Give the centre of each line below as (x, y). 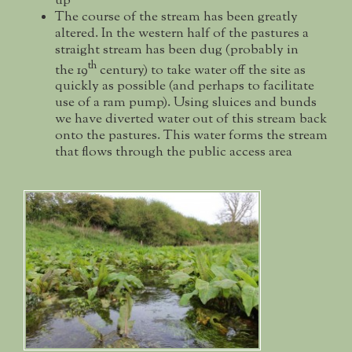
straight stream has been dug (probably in (177, 50)
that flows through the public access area (174, 153)
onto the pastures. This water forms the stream (191, 136)
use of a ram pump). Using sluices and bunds (186, 103)
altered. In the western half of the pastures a (182, 33)
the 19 (71, 70)
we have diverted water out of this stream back (191, 120)
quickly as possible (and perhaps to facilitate (185, 87)
